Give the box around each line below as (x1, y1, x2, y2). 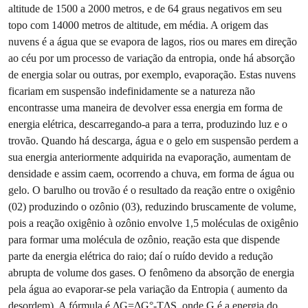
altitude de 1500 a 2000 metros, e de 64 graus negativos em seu (8, 2, 282, 14)
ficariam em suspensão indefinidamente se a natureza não (8, 85, 255, 97)
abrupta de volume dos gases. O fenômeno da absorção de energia (8, 266, 294, 278)
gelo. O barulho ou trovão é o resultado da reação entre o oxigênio (8, 184, 295, 196)
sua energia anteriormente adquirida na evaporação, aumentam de (8, 151, 291, 163)
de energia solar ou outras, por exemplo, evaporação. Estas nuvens (8, 68, 296, 80)
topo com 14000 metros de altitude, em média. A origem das (8, 19, 268, 31)
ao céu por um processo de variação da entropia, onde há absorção (8, 52, 295, 64)
